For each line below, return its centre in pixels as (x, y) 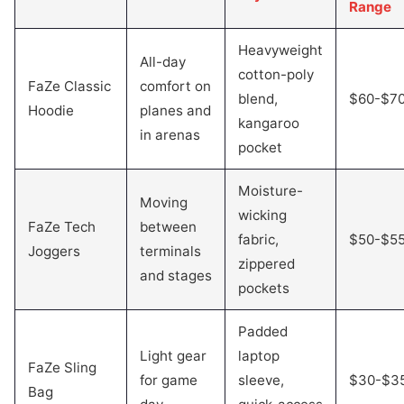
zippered (266, 264)
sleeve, (261, 380)
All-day (163, 62)
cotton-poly (276, 74)
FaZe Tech (62, 227)
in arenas (170, 135)
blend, (258, 99)
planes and (175, 110)
